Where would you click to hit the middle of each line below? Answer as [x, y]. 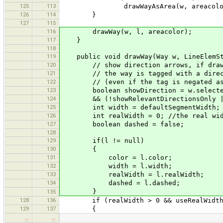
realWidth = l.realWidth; [132, 174]
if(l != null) [103, 140]
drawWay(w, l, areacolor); [126, 31]
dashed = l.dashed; [120, 183]
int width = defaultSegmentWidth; [140, 107]
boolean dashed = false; [122, 124]
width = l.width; [116, 166]
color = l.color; [116, 157]
